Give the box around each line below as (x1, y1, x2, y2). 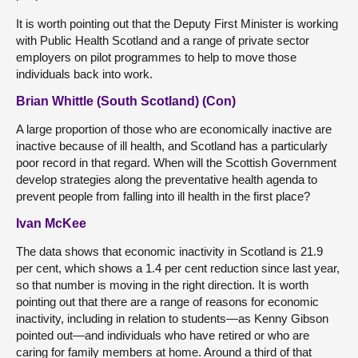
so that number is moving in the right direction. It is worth (16, 278, 308, 292)
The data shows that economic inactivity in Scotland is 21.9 (16, 245, 323, 258)
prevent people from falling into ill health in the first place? (16, 189, 310, 203)
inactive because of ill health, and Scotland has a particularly (16, 139, 328, 153)
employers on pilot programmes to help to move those (16, 50, 296, 64)
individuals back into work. (16, 67, 153, 81)
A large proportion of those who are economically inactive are (16, 122, 332, 136)
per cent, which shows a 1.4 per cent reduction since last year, (16, 261, 340, 275)
